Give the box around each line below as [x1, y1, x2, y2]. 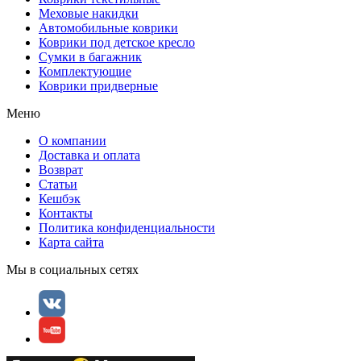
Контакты [39, 205, 93, 220]
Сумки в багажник [39, 49, 142, 64]
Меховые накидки [39, 6, 139, 20]
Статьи [39, 176, 77, 191]
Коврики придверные [39, 78, 158, 93]
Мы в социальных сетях [6, 262, 139, 276]
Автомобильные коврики [39, 20, 178, 35]
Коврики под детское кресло [39, 35, 195, 49]
